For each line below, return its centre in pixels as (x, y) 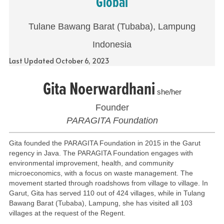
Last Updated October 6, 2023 (59, 60)
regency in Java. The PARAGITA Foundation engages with (101, 153)
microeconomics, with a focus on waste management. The (101, 173)
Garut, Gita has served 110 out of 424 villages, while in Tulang (107, 193)
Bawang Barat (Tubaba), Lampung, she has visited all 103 (100, 203)
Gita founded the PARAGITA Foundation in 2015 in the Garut (104, 143)
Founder (112, 107)
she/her (168, 91)
